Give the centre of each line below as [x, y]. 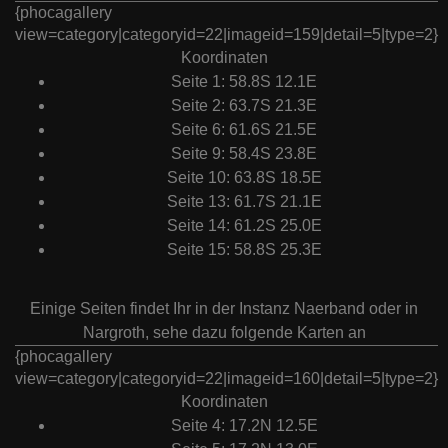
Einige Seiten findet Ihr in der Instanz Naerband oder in [224, 309]
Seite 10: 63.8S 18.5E [244, 178]
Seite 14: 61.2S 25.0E [244, 226]
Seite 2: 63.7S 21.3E [244, 106]
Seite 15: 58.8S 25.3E [244, 250]
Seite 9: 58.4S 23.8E [244, 154]
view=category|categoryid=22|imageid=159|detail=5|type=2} [226, 35]
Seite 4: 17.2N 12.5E [244, 426]
